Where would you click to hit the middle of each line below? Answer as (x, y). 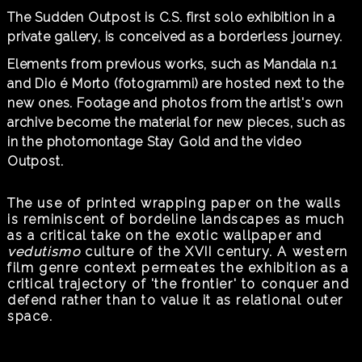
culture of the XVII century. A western (214, 251)
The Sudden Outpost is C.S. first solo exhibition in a (171, 17)
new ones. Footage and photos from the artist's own (175, 103)
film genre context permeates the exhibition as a (178, 267)
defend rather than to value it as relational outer (175, 300)
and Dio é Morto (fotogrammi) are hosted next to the (175, 83)
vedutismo (44, 251)
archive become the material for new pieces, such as (176, 122)
